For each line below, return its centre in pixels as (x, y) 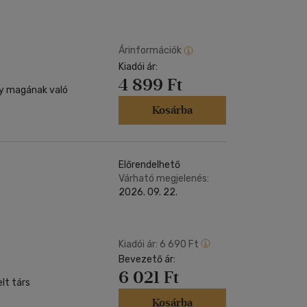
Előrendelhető (149, 165)
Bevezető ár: (147, 259)
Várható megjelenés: (164, 179)
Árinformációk (150, 50)
